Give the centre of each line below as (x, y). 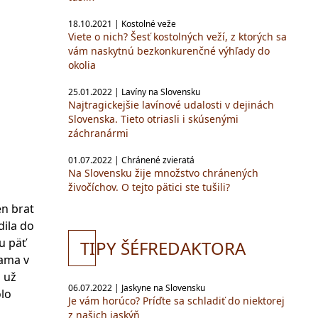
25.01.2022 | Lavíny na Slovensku (134, 92)
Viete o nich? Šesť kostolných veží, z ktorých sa (177, 37)
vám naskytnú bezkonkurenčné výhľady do (169, 51)
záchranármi (98, 133)
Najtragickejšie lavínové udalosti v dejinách (171, 105)
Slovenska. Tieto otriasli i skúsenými (153, 119)
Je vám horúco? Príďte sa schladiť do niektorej (176, 301)
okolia (82, 65)
